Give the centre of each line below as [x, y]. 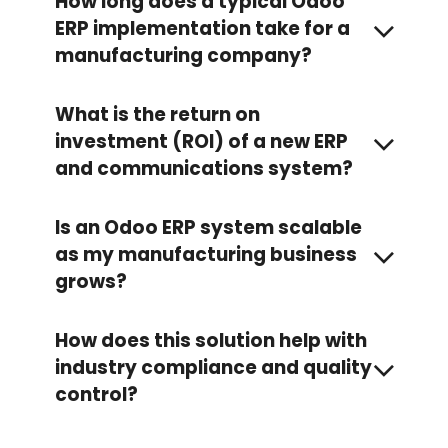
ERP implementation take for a [202, 29]
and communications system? [204, 169]
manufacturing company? [183, 56]
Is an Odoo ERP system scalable [208, 228]
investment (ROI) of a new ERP [201, 142]
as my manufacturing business [206, 255]
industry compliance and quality [213, 368]
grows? [91, 282]
